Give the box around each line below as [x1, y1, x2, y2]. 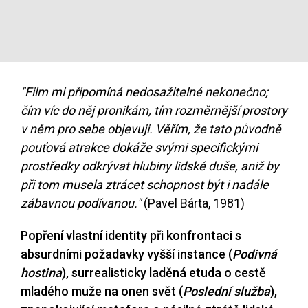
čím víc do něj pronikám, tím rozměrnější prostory [21, 103, 287, 118]
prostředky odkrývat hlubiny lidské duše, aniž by [21, 159, 279, 174]
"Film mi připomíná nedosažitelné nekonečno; [21, 85, 268, 100]
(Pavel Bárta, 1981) [141, 196, 245, 211]
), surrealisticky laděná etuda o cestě [62, 265, 266, 280]
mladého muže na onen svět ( [21, 284, 183, 299]
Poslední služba [183, 284, 270, 299]
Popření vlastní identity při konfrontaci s [21, 228, 241, 243]
